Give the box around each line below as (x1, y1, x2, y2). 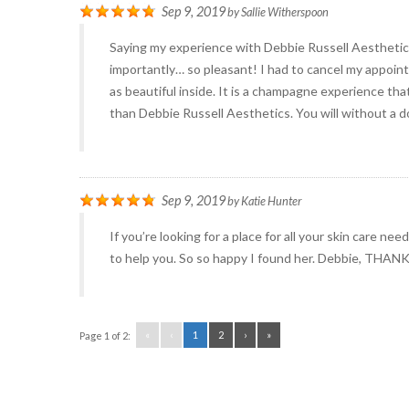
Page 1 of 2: (79, 330, 131, 341)
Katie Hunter (241, 194, 301, 208)
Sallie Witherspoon (241, 5, 329, 19)
